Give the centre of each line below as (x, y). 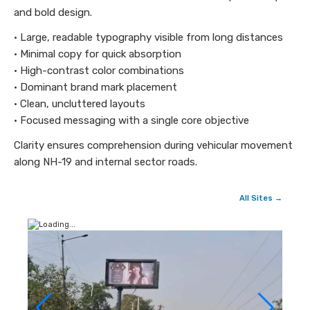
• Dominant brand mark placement (95, 88)
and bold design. (53, 13)
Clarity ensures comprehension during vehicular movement (153, 146)
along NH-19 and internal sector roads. (106, 162)
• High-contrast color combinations (99, 71)
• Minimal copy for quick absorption (98, 54)
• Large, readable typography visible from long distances (148, 38)
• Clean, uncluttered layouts (80, 104)
